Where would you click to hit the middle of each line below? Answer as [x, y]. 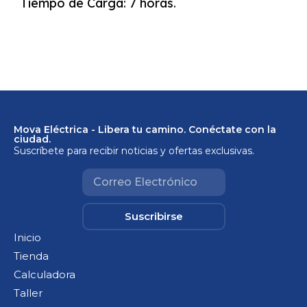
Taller [28, 293]
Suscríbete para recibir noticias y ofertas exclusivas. [134, 151]
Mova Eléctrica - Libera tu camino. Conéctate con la [145, 130]
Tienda [31, 256]
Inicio [27, 237]
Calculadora [45, 274]
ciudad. [32, 139]
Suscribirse [153, 217]
